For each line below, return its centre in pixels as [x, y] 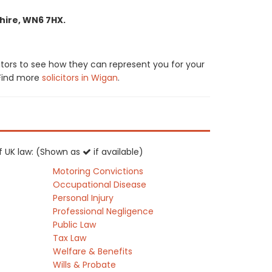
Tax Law [70, 238]
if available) [117, 152]
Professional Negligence [104, 211]
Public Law [75, 225]
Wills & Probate [85, 265]
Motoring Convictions [98, 171]
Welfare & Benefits [93, 251]
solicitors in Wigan [80, 78]
